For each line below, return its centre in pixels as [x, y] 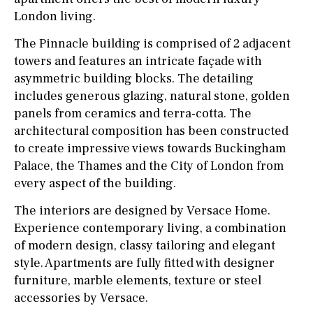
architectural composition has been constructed [151, 131]
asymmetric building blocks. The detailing [134, 78]
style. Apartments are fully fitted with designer [144, 263]
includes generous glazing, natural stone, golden [152, 96]
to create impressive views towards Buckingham [150, 148]
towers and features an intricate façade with [138, 61]
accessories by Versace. [81, 298]
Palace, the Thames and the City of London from [149, 166]
